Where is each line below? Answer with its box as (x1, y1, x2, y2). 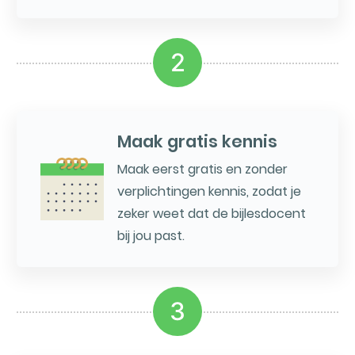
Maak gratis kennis (116, 130, 277, 154)
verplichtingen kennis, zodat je (116, 182, 301, 201)
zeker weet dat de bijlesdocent (116, 204, 306, 223)
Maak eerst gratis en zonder (116, 160, 288, 179)
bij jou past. (116, 227, 185, 246)
